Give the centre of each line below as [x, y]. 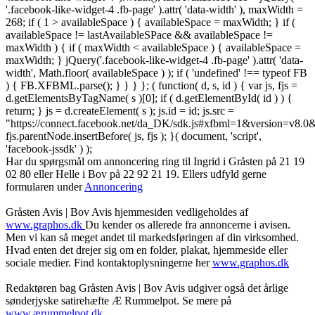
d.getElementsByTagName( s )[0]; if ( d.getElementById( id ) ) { [149, 98]
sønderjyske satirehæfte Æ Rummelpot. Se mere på [118, 301]
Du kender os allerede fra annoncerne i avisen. [188, 225]
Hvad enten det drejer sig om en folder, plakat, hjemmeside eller [147, 250]
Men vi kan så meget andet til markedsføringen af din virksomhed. [152, 238]
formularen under [45, 187]
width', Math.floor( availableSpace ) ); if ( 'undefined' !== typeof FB [156, 73]
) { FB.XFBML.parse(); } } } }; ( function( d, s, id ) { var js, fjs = [152, 86]
